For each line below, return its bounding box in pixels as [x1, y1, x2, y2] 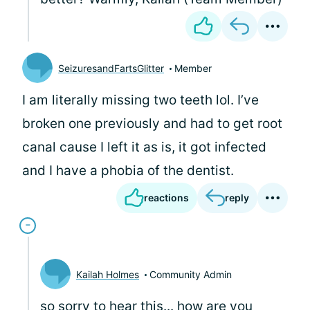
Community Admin [149, 268, 232, 280]
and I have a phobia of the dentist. [22, 163, 234, 179]
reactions [144, 192, 189, 203]
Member [174, 62, 212, 74]
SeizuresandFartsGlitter [58, 62, 164, 74]
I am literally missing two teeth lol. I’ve [22, 92, 259, 108]
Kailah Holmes [76, 268, 139, 280]
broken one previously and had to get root [22, 116, 282, 131]
